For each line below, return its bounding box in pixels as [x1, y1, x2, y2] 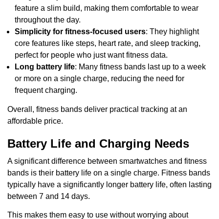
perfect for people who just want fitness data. [15, 50, 168, 59]
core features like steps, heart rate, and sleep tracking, [15, 39, 200, 47]
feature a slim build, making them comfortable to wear [15, 3, 198, 12]
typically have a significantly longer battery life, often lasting [7, 180, 212, 189]
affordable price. [7, 116, 63, 125]
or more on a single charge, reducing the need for [15, 74, 184, 83]
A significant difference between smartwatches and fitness [7, 156, 207, 165]
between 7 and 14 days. [7, 192, 90, 200]
